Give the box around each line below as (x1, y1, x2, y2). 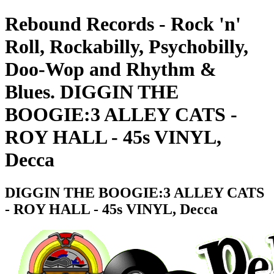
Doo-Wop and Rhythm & (5, 58, 217, 81)
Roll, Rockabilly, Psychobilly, (5, 35, 248, 58)
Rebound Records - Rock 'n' (5, 13, 241, 35)
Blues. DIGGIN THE (5, 81, 179, 103)
